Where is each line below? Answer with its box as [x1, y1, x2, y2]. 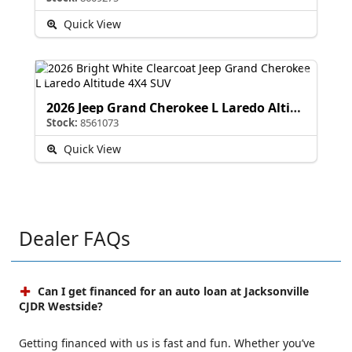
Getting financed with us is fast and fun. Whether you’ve [19, 335, 315, 350]
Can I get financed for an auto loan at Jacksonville [35, 283, 310, 299]
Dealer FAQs [19, 225, 130, 251]
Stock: [46, 115, 78, 130]
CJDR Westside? [19, 298, 103, 313]
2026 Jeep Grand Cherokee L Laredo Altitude [290, 98, 301, 116]
